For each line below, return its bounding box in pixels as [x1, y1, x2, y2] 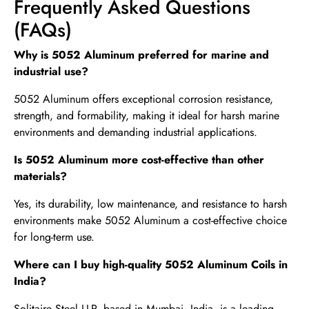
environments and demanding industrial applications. [14, 124, 257, 141]
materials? [14, 168, 67, 185]
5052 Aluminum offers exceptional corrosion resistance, [14, 91, 273, 108]
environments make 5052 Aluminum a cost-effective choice [14, 212, 287, 229]
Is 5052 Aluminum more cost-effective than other [14, 152, 264, 168]
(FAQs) [14, 16, 72, 45]
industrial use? [14, 63, 88, 80]
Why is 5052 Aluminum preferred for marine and [14, 47, 269, 63]
